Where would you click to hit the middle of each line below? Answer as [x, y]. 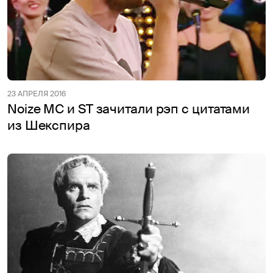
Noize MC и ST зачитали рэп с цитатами [129, 109]
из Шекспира [49, 125]
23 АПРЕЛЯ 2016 [37, 94]
